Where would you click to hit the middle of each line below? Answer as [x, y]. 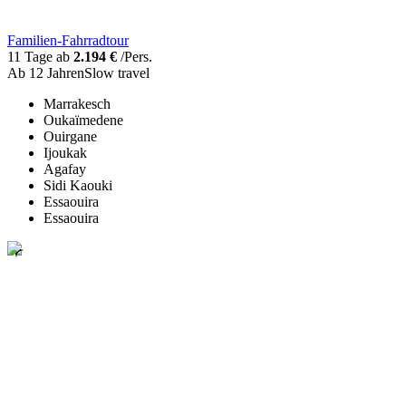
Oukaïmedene [83, 120]
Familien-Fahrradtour [68, 40]
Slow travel [117, 72]
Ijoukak [65, 152]
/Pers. [135, 56]
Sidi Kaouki [78, 185]
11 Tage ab [40, 56]
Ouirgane [70, 136]
